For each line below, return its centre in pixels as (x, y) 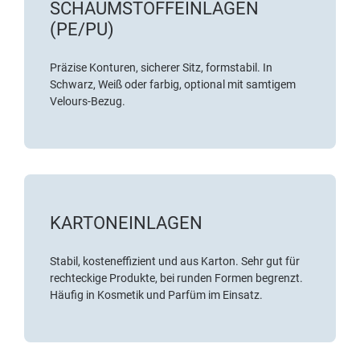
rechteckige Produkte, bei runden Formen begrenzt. (176, 278)
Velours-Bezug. (88, 101)
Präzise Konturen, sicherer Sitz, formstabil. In (161, 67)
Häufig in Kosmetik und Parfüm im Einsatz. (156, 295)
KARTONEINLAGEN (126, 223)
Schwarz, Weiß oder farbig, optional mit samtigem (173, 84)
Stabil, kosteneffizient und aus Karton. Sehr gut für (175, 261)
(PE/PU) (82, 29)
